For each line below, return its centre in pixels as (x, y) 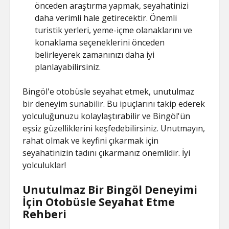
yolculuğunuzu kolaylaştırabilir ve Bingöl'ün (107, 116)
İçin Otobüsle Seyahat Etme (99, 202)
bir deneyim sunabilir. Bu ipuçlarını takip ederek (114, 104)
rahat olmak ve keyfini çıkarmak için (91, 141)
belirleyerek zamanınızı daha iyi (95, 55)
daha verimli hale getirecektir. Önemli (106, 18)
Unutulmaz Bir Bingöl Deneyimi (110, 190)
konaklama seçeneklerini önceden (100, 42)
